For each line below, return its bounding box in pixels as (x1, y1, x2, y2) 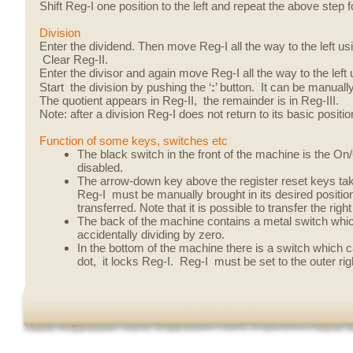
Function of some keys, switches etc (39, 135, 228, 147)
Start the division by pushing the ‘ (39, 81, 211, 94)
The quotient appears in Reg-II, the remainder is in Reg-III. (39, 95, 339, 107)
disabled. (77, 162, 123, 174)
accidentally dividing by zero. (77, 229, 225, 241)
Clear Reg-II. (39, 54, 108, 66)
